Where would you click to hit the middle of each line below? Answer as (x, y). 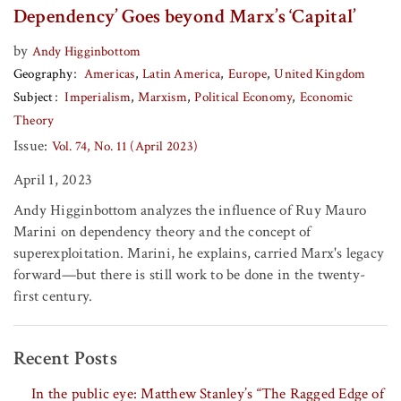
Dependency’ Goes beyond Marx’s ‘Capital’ (185, 17)
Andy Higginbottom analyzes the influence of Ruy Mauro (190, 211)
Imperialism (98, 98)
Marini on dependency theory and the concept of (162, 232)
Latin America (182, 74)
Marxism (162, 98)
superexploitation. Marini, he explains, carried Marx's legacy (199, 254)
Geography (43, 74)
